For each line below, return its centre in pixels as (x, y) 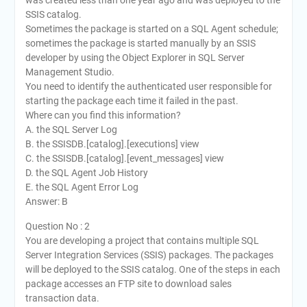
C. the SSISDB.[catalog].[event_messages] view (124, 158)
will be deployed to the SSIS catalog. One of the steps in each (152, 269)
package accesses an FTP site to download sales (128, 284)
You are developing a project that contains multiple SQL (142, 241)
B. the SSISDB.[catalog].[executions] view (112, 144)
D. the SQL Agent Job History (86, 173)
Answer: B (46, 201)
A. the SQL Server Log (71, 130)
